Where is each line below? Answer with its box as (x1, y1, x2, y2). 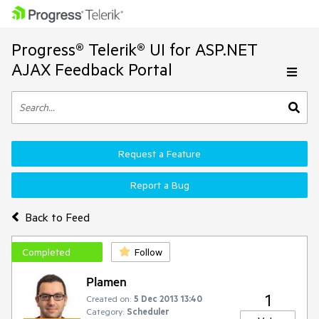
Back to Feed (24, 209, 90, 224)
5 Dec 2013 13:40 (134, 293, 202, 304)
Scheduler (127, 305, 169, 317)
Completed (22, 246, 70, 258)
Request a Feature (118, 147, 201, 160)
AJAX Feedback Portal (11, 59, 172, 80)
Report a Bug (130, 179, 189, 192)
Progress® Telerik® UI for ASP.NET (11, 39, 258, 60)
